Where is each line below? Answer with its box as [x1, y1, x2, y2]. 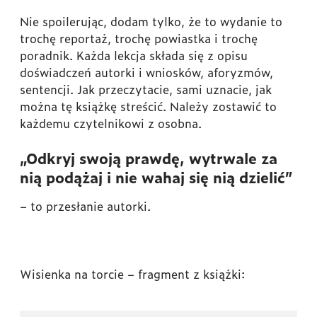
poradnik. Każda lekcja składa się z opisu [20, 47, 248, 64]
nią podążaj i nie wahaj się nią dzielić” [20, 166, 292, 188]
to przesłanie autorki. [27, 197, 151, 215]
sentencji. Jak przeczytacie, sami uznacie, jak [20, 81, 272, 98]
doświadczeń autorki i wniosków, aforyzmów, [20, 64, 273, 81]
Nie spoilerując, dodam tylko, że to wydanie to [20, 13, 282, 30]
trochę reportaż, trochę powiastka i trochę [20, 30, 258, 47]
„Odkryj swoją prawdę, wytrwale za [20, 147, 277, 169]
